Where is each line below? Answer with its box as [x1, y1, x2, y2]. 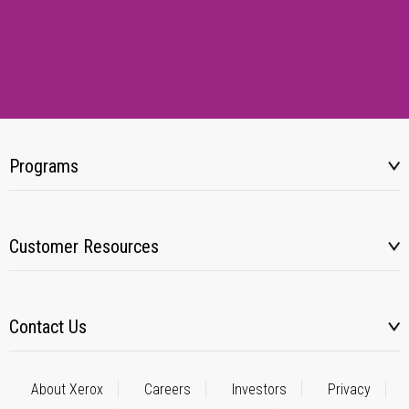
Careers [143, 381, 191, 399]
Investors [231, 381, 287, 399]
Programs [9, 155, 79, 178]
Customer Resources [9, 236, 159, 258]
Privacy [327, 381, 371, 399]
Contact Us [9, 316, 87, 339]
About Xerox [30, 381, 103, 399]
